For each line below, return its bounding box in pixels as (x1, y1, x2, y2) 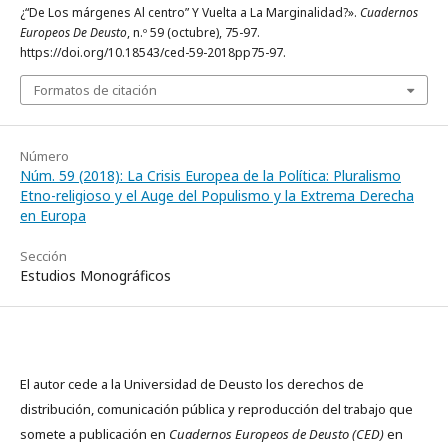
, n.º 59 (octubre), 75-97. (127, 23, 260, 41)
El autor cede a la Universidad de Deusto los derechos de (20, 374, 364, 393)
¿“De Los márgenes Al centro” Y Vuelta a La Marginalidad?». (20, 3, 360, 21)
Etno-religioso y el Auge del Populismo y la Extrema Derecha (20, 185, 414, 205)
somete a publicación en (20, 424, 169, 443)
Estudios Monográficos (20, 265, 171, 285)
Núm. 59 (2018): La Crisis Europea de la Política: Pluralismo (20, 165, 401, 185)
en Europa (20, 205, 86, 225)
